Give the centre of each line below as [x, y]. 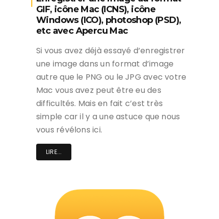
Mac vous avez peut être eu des [99, 90]
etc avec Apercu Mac [82, 31]
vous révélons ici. [69, 130]
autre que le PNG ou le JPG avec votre [111, 77]
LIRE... [54, 152]
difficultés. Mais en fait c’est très [100, 104]
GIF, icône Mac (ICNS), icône [96, 10]
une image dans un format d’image [105, 64]
